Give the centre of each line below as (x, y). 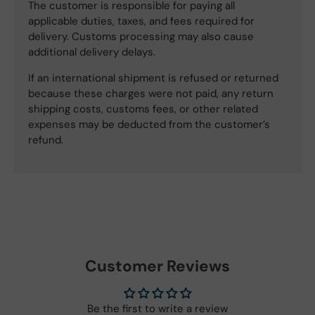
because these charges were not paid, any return (151, 93)
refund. (46, 140)
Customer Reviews (157, 266)
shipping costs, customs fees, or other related (143, 109)
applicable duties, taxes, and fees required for (141, 21)
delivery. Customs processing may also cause (141, 36)
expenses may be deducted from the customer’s (149, 124)
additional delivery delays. (92, 52)
